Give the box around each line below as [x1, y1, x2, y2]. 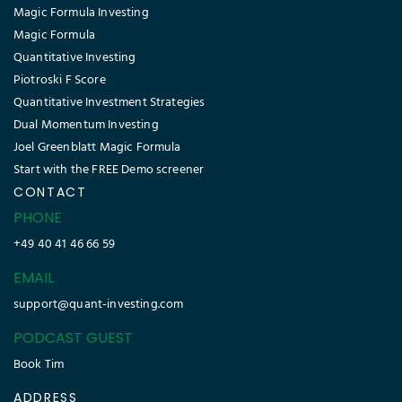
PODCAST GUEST [13, 328, 133, 349]
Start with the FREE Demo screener [13, 160, 205, 181]
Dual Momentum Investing [13, 115, 159, 136]
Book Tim [13, 354, 65, 376]
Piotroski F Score [13, 70, 106, 92]
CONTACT [13, 183, 87, 202]
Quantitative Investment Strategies [13, 92, 205, 114]
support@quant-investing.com [13, 294, 184, 316]
